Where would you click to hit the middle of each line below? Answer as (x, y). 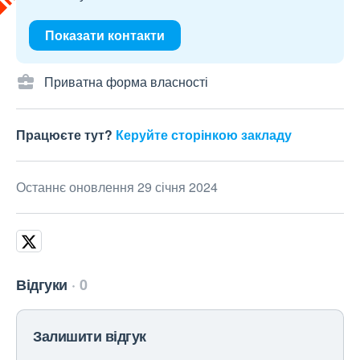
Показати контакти (105, 35)
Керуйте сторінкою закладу (204, 135)
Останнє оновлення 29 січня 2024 (117, 187)
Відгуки (42, 284)
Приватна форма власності (126, 82)
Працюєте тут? (66, 135)
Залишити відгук (90, 336)
